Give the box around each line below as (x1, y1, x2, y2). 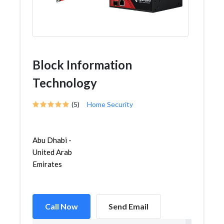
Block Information (32, 57, 132, 72)
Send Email (108, 201, 148, 211)
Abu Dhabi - (32, 135, 71, 144)
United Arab (32, 147, 72, 156)
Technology (32, 75, 97, 90)
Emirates (32, 159, 62, 168)
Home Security (87, 100, 133, 108)
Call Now (45, 201, 78, 211)
